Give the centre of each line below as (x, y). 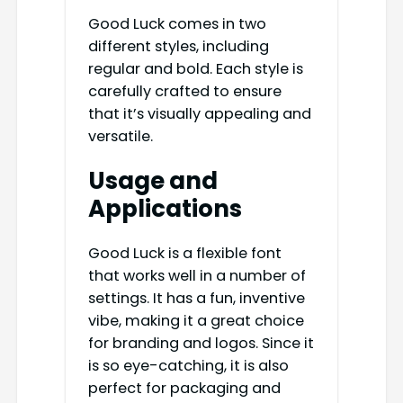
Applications (165, 208)
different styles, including (178, 47)
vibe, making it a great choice (196, 321)
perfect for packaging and (184, 389)
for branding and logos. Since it (201, 344)
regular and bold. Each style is (195, 69)
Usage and (152, 180)
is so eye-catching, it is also (188, 366)
